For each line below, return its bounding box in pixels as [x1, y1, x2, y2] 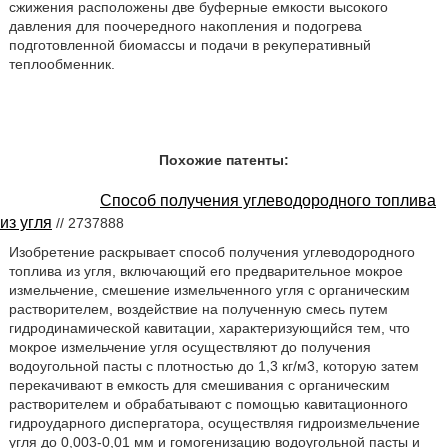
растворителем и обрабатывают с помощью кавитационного [8, 395, 408, 412]
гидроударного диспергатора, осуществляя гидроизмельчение [8, 414, 420, 431]
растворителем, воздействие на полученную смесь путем [8, 300, 388, 317]
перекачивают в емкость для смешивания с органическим [8, 376, 390, 393]
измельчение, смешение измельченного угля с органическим [8, 281, 410, 298]
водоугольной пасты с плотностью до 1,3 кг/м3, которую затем [8, 357, 419, 374]
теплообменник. [8, 56, 115, 72]
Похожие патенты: [159, 152, 289, 168]
